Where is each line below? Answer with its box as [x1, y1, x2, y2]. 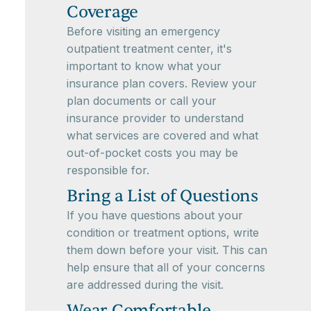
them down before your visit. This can [67, 243, 267, 258]
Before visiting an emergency [67, 24, 220, 39]
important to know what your [67, 59, 221, 74]
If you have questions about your [67, 208, 243, 223]
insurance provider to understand [67, 111, 244, 126]
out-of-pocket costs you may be [67, 146, 238, 160]
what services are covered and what [67, 128, 258, 143]
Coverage [67, 1, 138, 24]
